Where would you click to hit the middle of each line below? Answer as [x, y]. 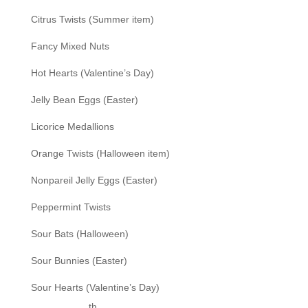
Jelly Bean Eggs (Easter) [84, 99]
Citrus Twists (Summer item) [92, 19]
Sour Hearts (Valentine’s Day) [95, 287]
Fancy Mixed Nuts [70, 46]
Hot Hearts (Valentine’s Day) [92, 73]
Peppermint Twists [70, 207]
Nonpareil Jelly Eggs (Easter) [94, 180]
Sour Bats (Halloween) [79, 233]
